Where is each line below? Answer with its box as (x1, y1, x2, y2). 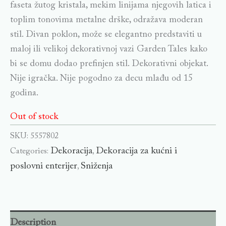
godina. (10, 89, 38, 98)
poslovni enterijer (10, 161, 77, 172)
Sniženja (81, 161, 112, 172)
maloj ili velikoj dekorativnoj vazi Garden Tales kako (10, 45, 207, 54)
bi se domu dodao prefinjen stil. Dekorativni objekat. (10, 60, 208, 69)
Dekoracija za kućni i (96, 146, 177, 156)
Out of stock (10, 112, 58, 122)
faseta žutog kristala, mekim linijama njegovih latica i (10, 1, 211, 11)
